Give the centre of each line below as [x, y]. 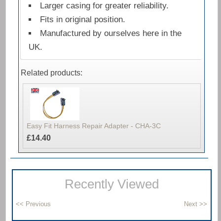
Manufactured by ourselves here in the [110, 34]
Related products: [51, 73]
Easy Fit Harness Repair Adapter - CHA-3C [93, 126]
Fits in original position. [82, 20]
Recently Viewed [111, 184]
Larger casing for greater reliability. [104, 6]
